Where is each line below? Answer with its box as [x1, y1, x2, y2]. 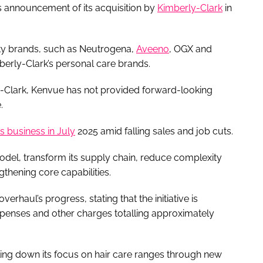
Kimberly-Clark [157, 2, 222, 14]
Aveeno [136, 43, 169, 55]
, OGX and [169, 43, 212, 55]
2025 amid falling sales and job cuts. [75, 125, 233, 137]
